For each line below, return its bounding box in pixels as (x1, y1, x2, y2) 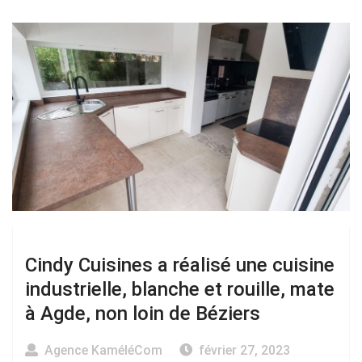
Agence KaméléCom (44, 343, 162, 359)
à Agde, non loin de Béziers (25, 302, 260, 326)
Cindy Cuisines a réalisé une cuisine (25, 254, 335, 277)
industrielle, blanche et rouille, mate (25, 278, 335, 301)
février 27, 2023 (199, 343, 290, 359)
